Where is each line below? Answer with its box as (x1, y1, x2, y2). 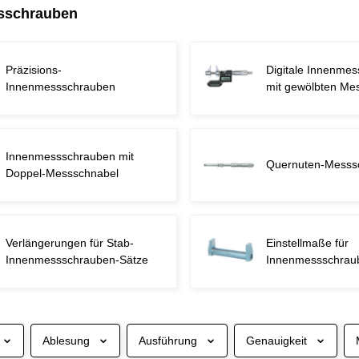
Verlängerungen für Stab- (6, 236, 134, 249)
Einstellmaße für (266, 236, 349, 249)
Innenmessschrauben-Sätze (6, 252, 148, 266)
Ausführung (139, 333, 197, 347)
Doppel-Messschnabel (6, 166, 119, 179)
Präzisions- (6, 63, 62, 76)
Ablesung (42, 333, 90, 347)
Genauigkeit (246, 333, 307, 347)
